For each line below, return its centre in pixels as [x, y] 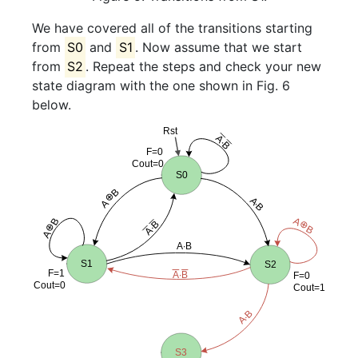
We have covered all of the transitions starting [172, 28]
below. [52, 105]
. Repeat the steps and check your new [204, 67]
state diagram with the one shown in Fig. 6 [161, 86]
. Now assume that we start [218, 48]
